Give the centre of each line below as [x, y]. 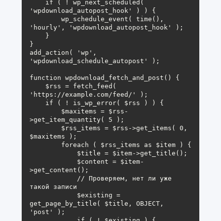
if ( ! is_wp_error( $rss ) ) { [37, 103]
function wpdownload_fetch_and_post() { [105, 77]
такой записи [53, 186]
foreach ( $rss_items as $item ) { [45, 145]
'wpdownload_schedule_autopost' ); [95, 61]
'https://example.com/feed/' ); [89, 94]
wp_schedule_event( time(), [45, 19]
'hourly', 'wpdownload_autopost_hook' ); [107, 27]
